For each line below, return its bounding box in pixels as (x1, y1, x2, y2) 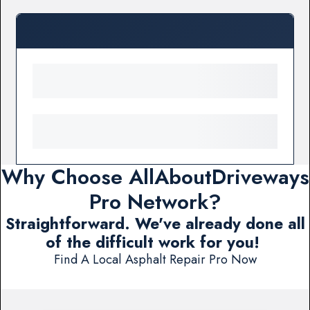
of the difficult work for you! (46, 231, 264, 255)
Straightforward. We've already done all (5, 212, 305, 236)
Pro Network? (89, 187, 221, 217)
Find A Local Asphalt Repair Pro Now (53, 250, 257, 269)
